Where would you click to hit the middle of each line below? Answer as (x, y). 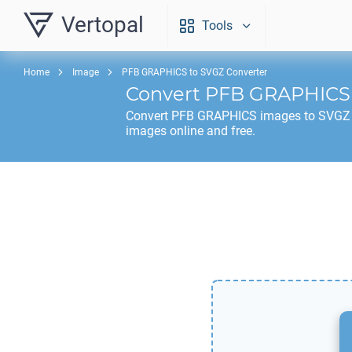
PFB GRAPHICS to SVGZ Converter (194, 72)
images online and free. (191, 131)
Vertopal (103, 25)
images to (288, 116)
